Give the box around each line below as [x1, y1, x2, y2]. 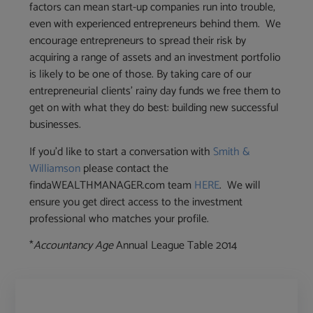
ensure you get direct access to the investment [29, 192, 243, 212]
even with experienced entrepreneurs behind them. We [29, 15, 282, 34]
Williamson [29, 159, 81, 178]
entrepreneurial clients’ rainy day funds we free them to [29, 82, 282, 101]
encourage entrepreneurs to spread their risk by [29, 31, 247, 51]
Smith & [213, 142, 251, 161]
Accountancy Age [34, 236, 114, 256]
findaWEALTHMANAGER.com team [29, 175, 195, 195]
